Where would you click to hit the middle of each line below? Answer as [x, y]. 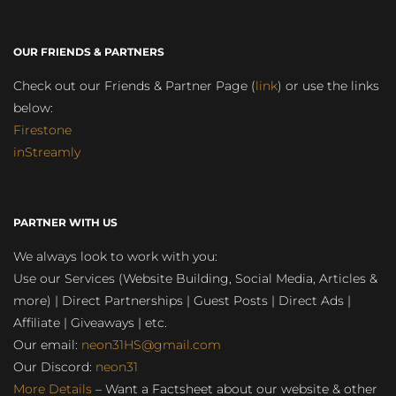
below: [33, 107]
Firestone [42, 129]
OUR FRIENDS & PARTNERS [89, 51]
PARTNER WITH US [65, 222]
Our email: [47, 344]
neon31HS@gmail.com [151, 344]
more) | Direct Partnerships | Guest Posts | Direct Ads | [182, 300]
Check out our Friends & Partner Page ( [134, 85]
